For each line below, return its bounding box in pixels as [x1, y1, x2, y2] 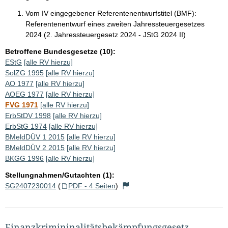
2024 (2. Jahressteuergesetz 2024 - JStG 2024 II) [25, 30, 186, 39]
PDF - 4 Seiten [68, 181, 116, 190]
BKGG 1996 [5, 154, 44, 162]
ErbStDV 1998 [5, 111, 51, 120]
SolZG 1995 [5, 68, 44, 77]
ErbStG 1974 [5, 122, 47, 130]
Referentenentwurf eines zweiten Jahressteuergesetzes [25, 19, 205, 28]
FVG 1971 [5, 100, 38, 109]
